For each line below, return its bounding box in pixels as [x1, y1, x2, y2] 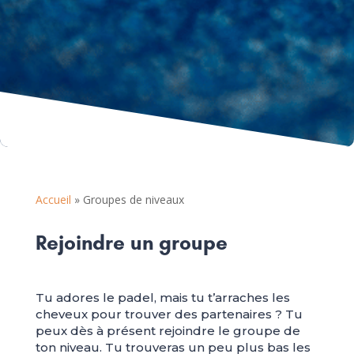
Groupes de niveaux [82, 192, 184, 208]
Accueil [35, 192, 71, 208]
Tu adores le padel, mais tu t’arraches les [35, 290, 290, 306]
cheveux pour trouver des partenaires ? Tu [35, 307, 303, 322]
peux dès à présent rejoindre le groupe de [35, 323, 300, 339]
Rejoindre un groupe [35, 230, 228, 256]
